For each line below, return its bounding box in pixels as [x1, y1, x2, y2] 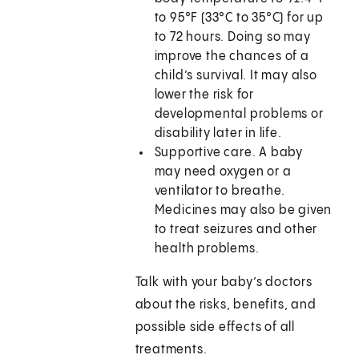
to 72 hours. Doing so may [154, 30, 311, 45]
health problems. [154, 242, 260, 256]
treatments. [135, 343, 208, 357]
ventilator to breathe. [154, 184, 286, 199]
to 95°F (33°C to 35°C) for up [154, 11, 324, 26]
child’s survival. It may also [154, 69, 317, 83]
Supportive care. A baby [154, 146, 304, 160]
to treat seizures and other [154, 223, 318, 237]
